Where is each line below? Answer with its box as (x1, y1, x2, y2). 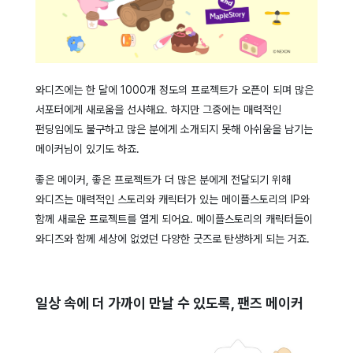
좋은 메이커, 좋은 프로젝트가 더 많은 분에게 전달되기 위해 (35, 173, 291, 187)
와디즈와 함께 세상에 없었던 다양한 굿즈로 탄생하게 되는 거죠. (35, 232, 310, 246)
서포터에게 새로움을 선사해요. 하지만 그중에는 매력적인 (35, 103, 281, 117)
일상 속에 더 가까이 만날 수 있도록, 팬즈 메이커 (35, 295, 303, 312)
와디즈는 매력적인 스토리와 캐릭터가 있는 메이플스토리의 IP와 (35, 193, 310, 206)
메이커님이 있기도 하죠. (35, 143, 139, 156)
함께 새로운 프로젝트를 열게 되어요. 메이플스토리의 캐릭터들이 (35, 213, 313, 226)
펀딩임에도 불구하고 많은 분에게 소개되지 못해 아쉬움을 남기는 (35, 123, 313, 136)
